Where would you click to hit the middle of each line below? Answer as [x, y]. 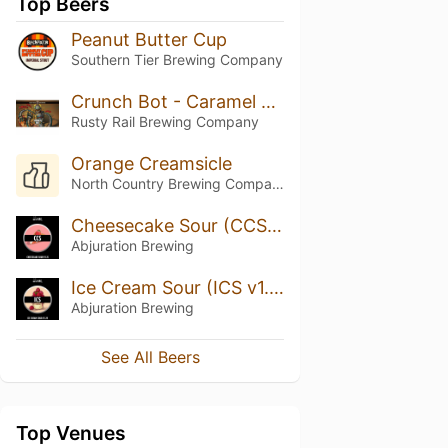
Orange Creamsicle [151, 163]
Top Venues [71, 433]
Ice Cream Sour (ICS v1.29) [276, 287]
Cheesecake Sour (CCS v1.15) [274, 225]
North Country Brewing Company [277, 183]
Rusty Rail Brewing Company [164, 121]
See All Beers [150, 357]
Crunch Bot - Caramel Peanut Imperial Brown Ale [268, 101]
